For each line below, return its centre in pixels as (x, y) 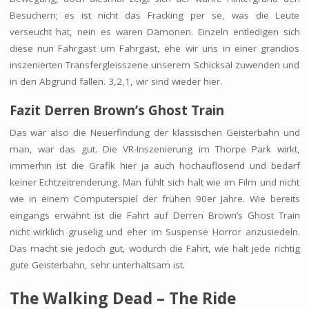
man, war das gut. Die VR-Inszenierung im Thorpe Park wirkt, (154, 149)
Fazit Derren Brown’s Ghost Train (117, 110)
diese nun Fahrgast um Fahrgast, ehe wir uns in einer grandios (154, 48)
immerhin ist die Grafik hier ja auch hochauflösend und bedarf (154, 165)
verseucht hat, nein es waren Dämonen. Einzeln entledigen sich (154, 31)
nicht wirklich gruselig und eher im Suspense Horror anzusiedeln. (154, 231)
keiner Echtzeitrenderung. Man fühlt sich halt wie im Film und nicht (154, 182)
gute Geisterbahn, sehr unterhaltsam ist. (97, 265)
